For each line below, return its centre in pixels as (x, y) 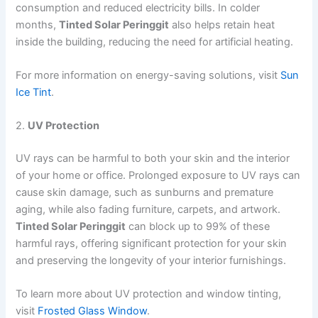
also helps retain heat (222, 24)
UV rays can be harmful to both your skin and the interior (153, 159)
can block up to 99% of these (198, 227)
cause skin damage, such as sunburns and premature (145, 193)
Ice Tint (34, 92)
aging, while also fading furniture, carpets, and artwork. (148, 210)
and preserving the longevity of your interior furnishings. (151, 261)
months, (38, 24)
